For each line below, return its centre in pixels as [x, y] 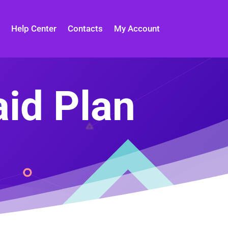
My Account [137, 28]
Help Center [34, 28]
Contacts [85, 28]
